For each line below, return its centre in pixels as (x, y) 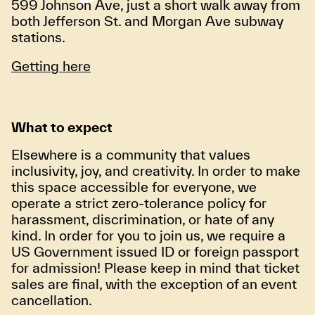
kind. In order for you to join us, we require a (148, 236)
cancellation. (52, 300)
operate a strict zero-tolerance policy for (139, 203)
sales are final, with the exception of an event (154, 284)
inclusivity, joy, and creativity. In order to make (156, 171)
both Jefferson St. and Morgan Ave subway (147, 21)
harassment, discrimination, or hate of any (143, 219)
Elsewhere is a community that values (131, 155)
